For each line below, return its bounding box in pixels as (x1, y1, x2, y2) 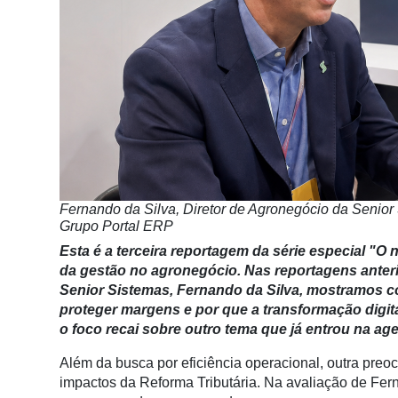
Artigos (7, 187, 52, 203)
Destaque (7, 46, 68, 62)
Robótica (7, 366, 64, 382)
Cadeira (7, 153, 58, 169)
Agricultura (7, 254, 76, 270)
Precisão (7, 293, 63, 309)
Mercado (7, 80, 62, 96)
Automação (7, 327, 79, 343)
